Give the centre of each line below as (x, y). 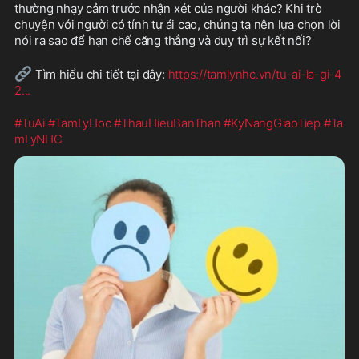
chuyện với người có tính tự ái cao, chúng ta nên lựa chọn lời (177, 24)
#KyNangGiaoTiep (272, 123)
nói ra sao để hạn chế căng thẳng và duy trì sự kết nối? (163, 40)
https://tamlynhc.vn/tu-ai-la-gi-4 (254, 74)
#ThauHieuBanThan (167, 123)
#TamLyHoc (79, 123)
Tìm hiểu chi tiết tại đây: (100, 74)
